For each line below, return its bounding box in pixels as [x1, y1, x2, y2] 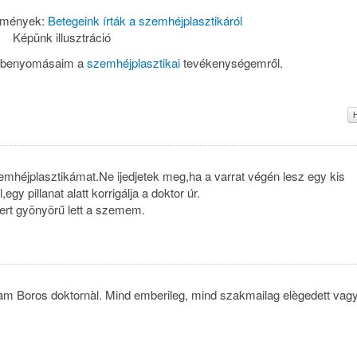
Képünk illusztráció [13, 29, 112, 45]
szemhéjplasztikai [87, 53, 180, 71]
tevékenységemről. [180, 53, 283, 71]
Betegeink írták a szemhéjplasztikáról [47, 12, 242, 29]
